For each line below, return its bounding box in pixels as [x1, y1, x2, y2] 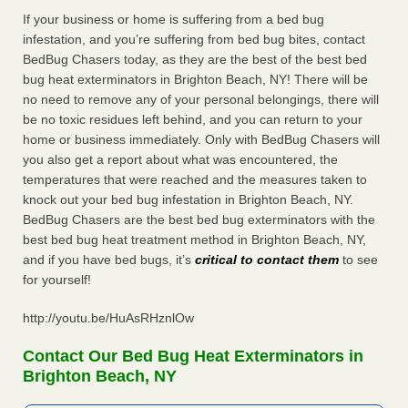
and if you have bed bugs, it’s [23, 252, 195, 268]
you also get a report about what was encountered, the [23, 152, 338, 168]
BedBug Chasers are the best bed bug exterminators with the [23, 212, 375, 228]
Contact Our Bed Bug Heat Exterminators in [23, 347, 363, 366]
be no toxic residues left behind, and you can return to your [23, 112, 362, 127]
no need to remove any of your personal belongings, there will [23, 92, 379, 107]
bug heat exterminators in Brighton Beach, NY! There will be [23, 72, 368, 87]
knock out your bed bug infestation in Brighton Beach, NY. [23, 192, 353, 208]
